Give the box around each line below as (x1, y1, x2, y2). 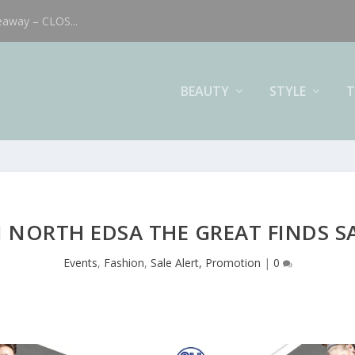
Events (63, 254, 97, 270)
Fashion (103, 254, 144, 270)
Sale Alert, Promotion (150, 254, 261, 270)
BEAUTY (180, 82, 229, 100)
